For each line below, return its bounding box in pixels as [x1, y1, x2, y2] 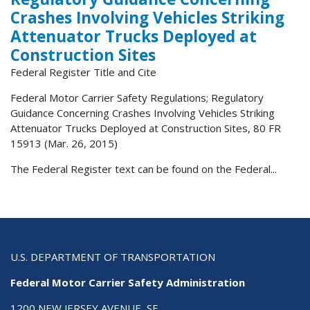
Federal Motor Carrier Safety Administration [10, 275, 245, 290]
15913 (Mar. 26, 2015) [10, 136, 118, 151]
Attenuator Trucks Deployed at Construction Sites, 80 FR [10, 121, 281, 136]
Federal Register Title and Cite [10, 65, 156, 80]
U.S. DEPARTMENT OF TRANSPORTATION [10, 250, 215, 264]
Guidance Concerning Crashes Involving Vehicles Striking [10, 106, 275, 120]
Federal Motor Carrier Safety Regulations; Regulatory [10, 91, 264, 105]
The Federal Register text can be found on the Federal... [10, 162, 277, 176]
